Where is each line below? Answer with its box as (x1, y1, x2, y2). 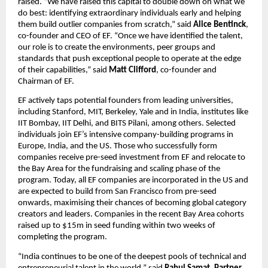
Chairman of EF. (18, 77, 74, 87)
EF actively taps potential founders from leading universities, (18, 96, 233, 106)
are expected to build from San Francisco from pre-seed (18, 187, 217, 197)
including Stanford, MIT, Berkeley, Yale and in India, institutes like (18, 108, 248, 117)
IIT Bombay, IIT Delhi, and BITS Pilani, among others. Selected (18, 119, 236, 129)
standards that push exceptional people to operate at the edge (18, 54, 241, 64)
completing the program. (18, 233, 107, 242)
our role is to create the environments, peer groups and (18, 43, 215, 53)
